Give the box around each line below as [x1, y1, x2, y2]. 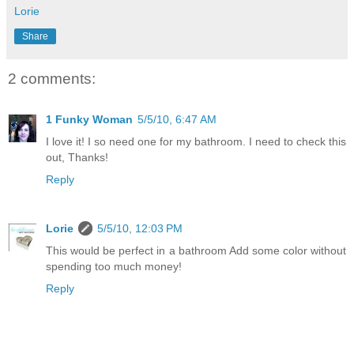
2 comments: [8, 70, 96, 87]
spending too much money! [46, 259, 182, 273]
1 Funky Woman [46, 112, 133, 126]
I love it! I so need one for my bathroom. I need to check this [46, 134, 346, 148]
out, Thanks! [46, 150, 108, 164]
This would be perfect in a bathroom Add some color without [46, 243, 346, 257]
